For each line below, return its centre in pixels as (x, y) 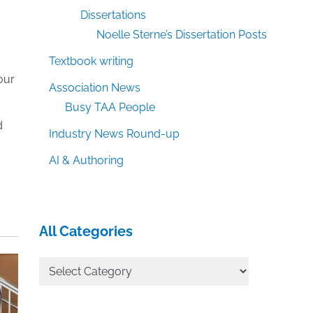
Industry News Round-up (115, 134)
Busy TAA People (110, 108)
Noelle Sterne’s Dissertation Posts (181, 35)
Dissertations (114, 15)
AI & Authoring (87, 161)
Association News (95, 88)
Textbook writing (92, 61)
